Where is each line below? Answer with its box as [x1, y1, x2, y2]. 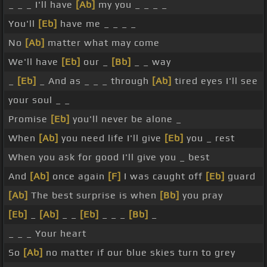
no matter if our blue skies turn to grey [43, 247, 235, 259]
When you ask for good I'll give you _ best [8, 151, 210, 163]
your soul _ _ [8, 94, 70, 106]
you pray [179, 190, 223, 201]
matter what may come [45, 37, 160, 49]
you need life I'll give [58, 132, 164, 144]
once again [49, 170, 108, 182]
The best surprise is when [28, 190, 160, 201]
